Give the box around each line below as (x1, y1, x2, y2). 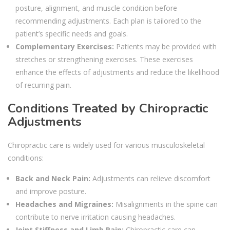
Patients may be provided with (114, 41, 217, 51)
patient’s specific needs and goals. (15, 28, 128, 39)
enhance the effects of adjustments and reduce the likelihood (15, 67, 219, 77)
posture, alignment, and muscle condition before (15, 3, 177, 13)
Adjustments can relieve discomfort (90, 173, 210, 183)
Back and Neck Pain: (15, 173, 90, 183)
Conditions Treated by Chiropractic (8, 100, 208, 117)
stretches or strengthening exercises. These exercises (15, 54, 193, 64)
